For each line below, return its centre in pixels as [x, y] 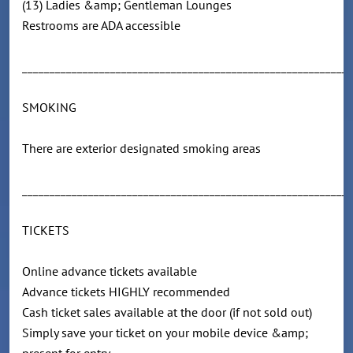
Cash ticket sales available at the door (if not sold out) [175, 312]
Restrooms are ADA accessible [101, 26]
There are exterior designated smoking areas [143, 149]
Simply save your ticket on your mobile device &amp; [165, 333]
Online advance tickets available [117, 271]
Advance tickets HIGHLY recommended [136, 292]
